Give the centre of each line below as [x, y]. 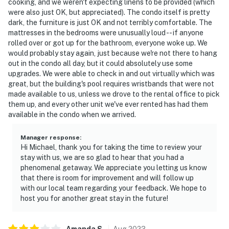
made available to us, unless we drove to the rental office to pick [114, 94]
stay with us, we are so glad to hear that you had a [102, 157]
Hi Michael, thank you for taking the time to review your [111, 147]
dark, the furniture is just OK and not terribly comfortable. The [110, 22]
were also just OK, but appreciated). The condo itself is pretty [109, 12]
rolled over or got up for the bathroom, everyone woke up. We [108, 43]
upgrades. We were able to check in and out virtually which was [111, 73]
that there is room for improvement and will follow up [107, 178]
